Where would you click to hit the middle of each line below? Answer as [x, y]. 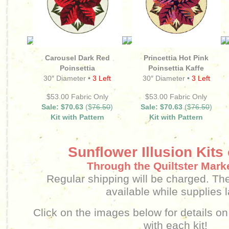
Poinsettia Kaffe [176, 68]
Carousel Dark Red [77, 58]
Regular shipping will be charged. [128, 179]
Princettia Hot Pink [176, 58]
